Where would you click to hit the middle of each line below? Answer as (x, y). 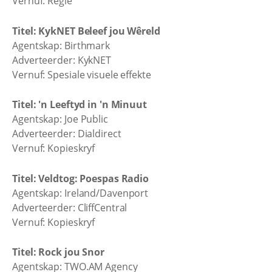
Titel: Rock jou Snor (58, 252)
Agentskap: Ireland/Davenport (80, 193)
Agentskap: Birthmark (61, 45)
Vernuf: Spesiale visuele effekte (82, 74)
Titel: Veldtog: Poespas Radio (81, 178)
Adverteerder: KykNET (62, 60)
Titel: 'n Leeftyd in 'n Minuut (80, 104)
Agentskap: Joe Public (60, 119)
